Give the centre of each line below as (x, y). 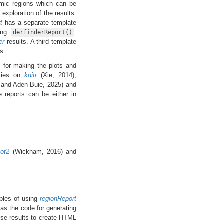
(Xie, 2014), (57, 75)
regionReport (58, 198)
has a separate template (39, 22)
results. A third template (41, 41)
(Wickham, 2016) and (43, 151)
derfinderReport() (43, 32)
